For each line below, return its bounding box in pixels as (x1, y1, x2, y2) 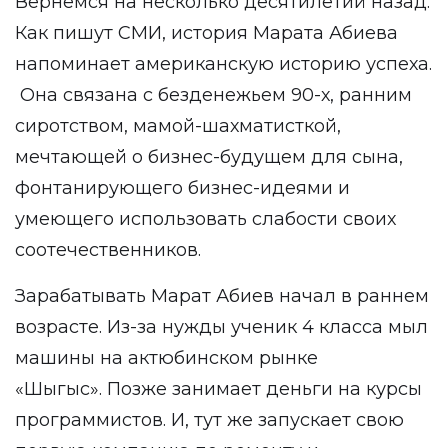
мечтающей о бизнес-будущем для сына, (15, 146, 403, 168)
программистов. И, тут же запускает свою (15, 409, 404, 431)
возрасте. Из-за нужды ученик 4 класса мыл (15, 316, 428, 338)
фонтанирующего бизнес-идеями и (15, 177, 350, 199)
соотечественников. (15, 239, 201, 261)
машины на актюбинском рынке (15, 347, 318, 369)
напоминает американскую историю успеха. (15, 53, 432, 75)
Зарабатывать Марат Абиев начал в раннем (15, 285, 429, 307)
